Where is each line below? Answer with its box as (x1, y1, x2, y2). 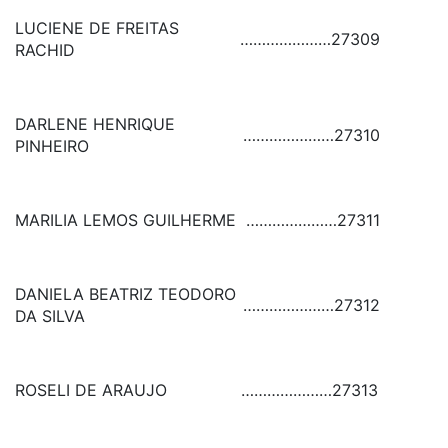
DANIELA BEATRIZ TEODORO (15, 284, 236, 304)
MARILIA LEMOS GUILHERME (15, 210, 236, 230)
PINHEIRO (15, 136, 89, 156)
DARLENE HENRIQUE (15, 114, 175, 134)
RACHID (15, 40, 75, 60)
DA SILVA (15, 306, 85, 326)
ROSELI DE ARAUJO (15, 380, 167, 400)
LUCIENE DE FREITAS (15, 18, 179, 38)
